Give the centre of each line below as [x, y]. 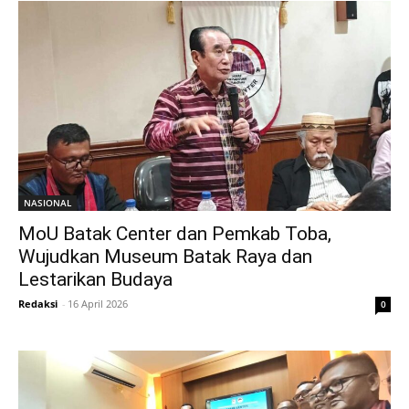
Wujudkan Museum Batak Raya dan [165, 256]
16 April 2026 [98, 303]
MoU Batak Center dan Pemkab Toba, [175, 233]
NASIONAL [47, 202]
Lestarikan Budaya [95, 279]
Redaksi [38, 303]
